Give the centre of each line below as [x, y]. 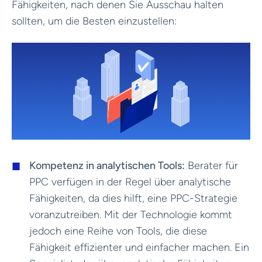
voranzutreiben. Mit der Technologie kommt [131, 214]
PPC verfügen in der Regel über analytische [130, 182]
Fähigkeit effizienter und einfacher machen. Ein [139, 247]
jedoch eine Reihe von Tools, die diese [118, 231]
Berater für [211, 165]
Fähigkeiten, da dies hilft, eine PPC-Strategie [133, 198]
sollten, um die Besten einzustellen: [94, 21]
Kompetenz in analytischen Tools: [107, 165]
